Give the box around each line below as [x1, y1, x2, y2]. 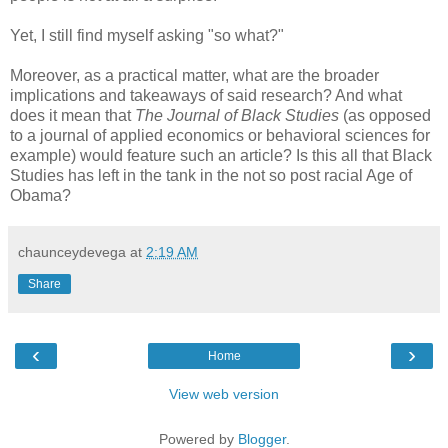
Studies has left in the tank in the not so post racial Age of [10, 167, 412, 185]
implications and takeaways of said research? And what [10, 87, 402, 105]
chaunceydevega [18, 244, 126, 261]
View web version [169, 386, 279, 403]
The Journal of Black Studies [135, 107, 339, 125]
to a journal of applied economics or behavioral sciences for [10, 127, 430, 145]
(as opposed [339, 107, 431, 125]
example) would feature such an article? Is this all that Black [10, 147, 432, 165]
